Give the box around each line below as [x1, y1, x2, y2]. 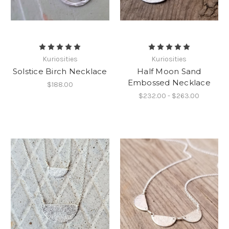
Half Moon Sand [137, 66, 201, 77]
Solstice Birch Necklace [12, 66, 107, 77]
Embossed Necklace [127, 78, 211, 88]
